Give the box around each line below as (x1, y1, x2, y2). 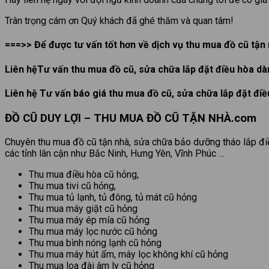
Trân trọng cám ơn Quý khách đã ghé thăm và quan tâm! (5, 15, 234, 27)
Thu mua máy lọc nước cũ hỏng (29, 225, 157, 237)
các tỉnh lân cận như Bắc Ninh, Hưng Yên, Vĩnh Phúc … (5, 147, 225, 159)
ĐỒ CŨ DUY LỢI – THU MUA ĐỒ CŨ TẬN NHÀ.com (5, 112, 256, 125)
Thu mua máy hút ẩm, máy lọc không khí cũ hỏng (29, 248, 228, 260)
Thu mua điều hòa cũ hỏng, (29, 168, 139, 180)
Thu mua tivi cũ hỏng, (29, 180, 116, 192)
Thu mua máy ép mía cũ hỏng (29, 214, 150, 226)
